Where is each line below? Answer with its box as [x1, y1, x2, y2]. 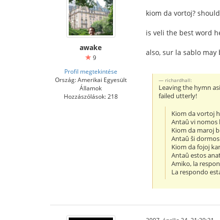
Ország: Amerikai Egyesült [55, 76, 127, 84]
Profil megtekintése [64, 67, 117, 76]
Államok [80, 84, 102, 92]
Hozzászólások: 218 [63, 92, 118, 101]
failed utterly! [159, 92, 197, 101]
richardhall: [165, 77, 192, 84]
